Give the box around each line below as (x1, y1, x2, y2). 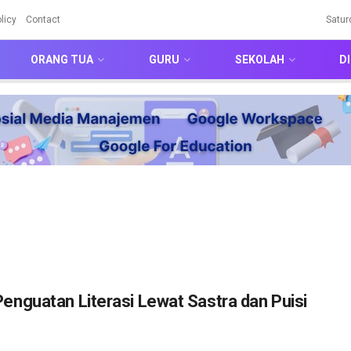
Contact (26, 14, 60, 25)
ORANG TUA (31, 53, 94, 66)
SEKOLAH (234, 53, 284, 66)
